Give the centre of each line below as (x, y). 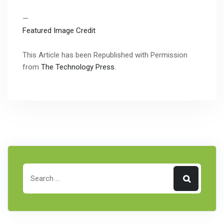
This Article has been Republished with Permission (105, 55)
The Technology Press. (78, 67)
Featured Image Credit (59, 30)
